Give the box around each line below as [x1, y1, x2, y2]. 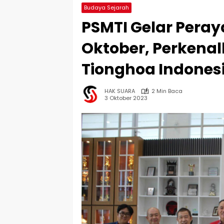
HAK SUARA [104, 87, 135, 95]
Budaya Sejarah [84, 3, 129, 11]
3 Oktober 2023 [104, 93, 147, 102]
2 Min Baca [151, 87, 182, 95]
